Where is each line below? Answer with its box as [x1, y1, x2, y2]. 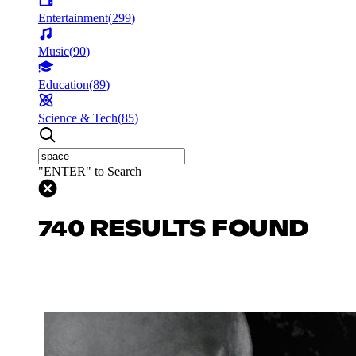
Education [38, 77, 89, 91]
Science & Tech [38, 110, 118, 125]
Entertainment [38, 10, 108, 25]
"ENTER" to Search [38, 164, 141, 178]
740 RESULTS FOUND [38, 218, 309, 241]
